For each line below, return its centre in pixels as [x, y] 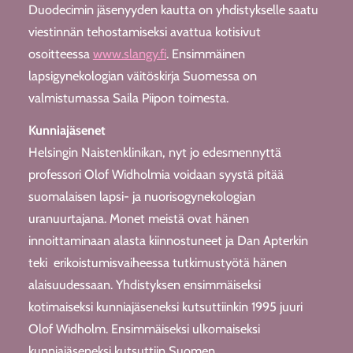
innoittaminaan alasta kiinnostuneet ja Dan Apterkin [168, 240]
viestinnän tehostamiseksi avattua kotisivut [144, 32]
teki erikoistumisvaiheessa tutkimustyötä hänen [157, 262]
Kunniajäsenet [67, 130]
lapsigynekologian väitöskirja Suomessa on [142, 76]
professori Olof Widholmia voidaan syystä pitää [156, 174]
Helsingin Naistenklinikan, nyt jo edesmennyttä [154, 152]
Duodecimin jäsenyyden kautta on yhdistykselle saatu [173, 10]
